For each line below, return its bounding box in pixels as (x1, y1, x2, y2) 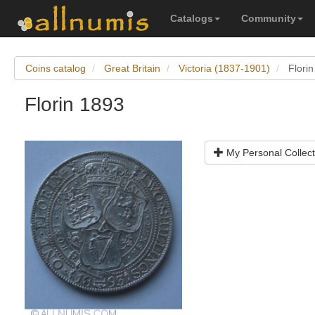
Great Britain (104, 63, 160, 74)
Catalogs (170, 13, 213, 24)
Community (241, 13, 296, 24)
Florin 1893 (25, 94, 124, 115)
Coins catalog (25, 63, 86, 74)
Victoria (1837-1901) (179, 63, 270, 74)
